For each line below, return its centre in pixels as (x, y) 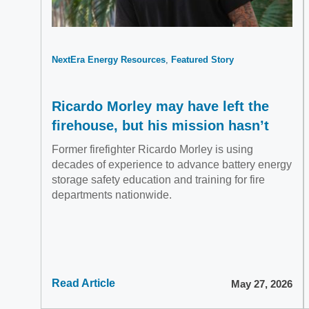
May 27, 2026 (261, 283)
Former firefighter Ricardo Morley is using (152, 149)
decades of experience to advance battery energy (172, 165)
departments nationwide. (112, 195)
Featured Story (202, 60)
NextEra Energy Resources (109, 60)
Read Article (83, 283)
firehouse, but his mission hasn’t (160, 126)
